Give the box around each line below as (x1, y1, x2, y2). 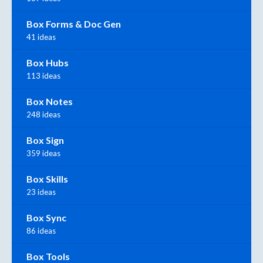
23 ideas (26, 187, 56, 197)
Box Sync (26, 211, 66, 223)
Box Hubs (26, 56, 69, 68)
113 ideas (26, 70, 60, 80)
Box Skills (26, 173, 68, 184)
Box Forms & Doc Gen (26, 18, 121, 29)
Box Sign (26, 134, 64, 146)
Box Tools (26, 250, 70, 262)
